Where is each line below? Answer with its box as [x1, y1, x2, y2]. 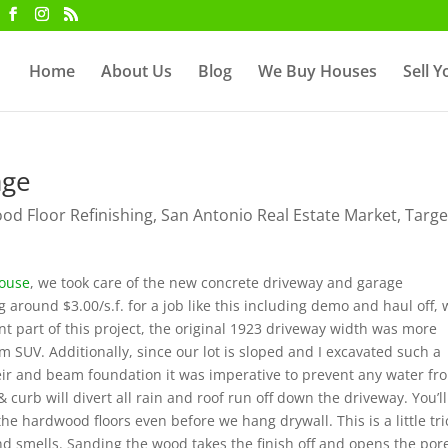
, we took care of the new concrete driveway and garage [30, 273, 404, 292]
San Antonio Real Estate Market [161, 204, 398, 226]
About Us [100, 60, 172, 82]
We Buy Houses [257, 60, 377, 82]
